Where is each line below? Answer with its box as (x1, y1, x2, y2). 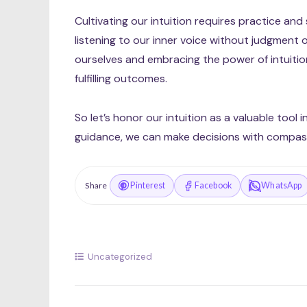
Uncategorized (88, 250, 153, 262)
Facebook (194, 180, 232, 191)
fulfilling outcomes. (75, 71, 168, 86)
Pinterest (130, 180, 166, 191)
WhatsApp (261, 180, 302, 191)
